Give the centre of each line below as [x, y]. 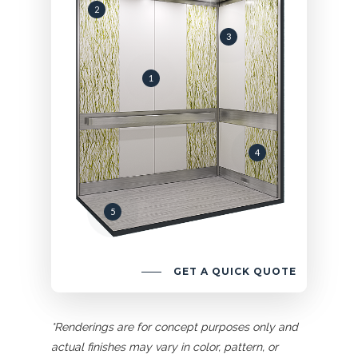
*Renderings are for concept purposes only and [175, 326]
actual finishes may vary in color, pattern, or [165, 346]
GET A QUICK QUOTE [235, 272]
